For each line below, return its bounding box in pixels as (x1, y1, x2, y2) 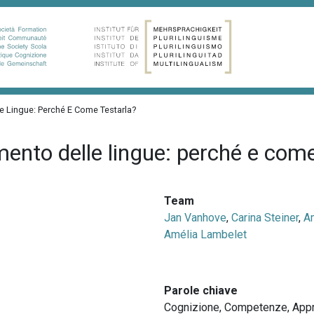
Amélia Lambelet (163, 227, 247, 241)
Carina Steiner (231, 210, 299, 224)
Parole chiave (163, 283, 238, 297)
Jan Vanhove (163, 210, 226, 224)
